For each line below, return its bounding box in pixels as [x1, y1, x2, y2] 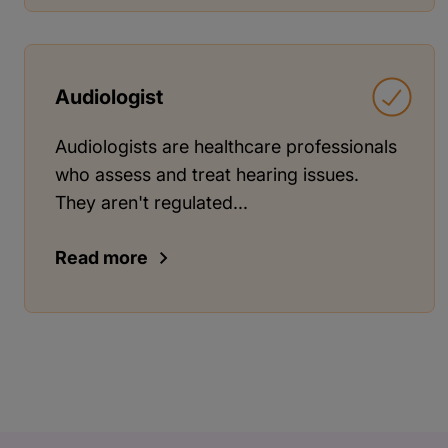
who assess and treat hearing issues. [55, 163, 359, 185]
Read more [55, 246, 148, 268]
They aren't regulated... [55, 191, 248, 213]
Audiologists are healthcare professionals [55, 135, 397, 157]
